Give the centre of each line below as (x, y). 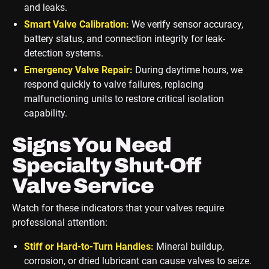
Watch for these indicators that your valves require (118, 208)
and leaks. (45, 8)
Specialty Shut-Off (106, 166)
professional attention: (59, 223)
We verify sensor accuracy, (186, 25)
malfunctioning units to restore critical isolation (124, 99)
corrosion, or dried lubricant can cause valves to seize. (138, 261)
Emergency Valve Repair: (78, 70)
